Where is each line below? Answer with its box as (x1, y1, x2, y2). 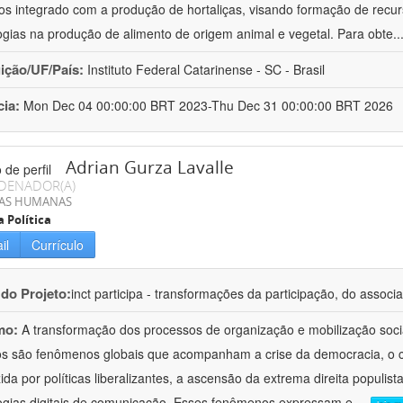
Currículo (31, 236, 84, 255)
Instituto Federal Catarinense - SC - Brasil (87, 60, 325, 79)
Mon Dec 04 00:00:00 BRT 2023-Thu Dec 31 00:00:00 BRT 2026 (23, 96, 393, 115)
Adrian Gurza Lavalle (66, 156, 234, 180)
